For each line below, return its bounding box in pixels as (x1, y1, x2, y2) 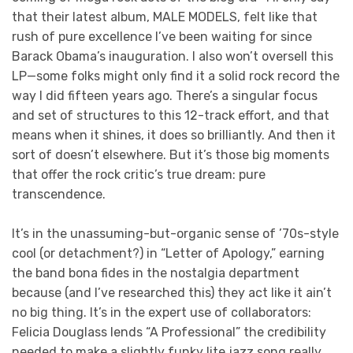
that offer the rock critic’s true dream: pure (12, 166, 266, 182)
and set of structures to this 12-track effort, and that (12, 107, 329, 123)
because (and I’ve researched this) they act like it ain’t (12, 285, 332, 301)
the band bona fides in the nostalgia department (12, 266, 299, 281)
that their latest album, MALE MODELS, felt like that (12, 9, 318, 24)
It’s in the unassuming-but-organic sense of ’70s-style (12, 226, 339, 242)
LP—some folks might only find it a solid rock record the (12, 68, 340, 84)
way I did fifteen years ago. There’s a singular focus (12, 87, 318, 103)
